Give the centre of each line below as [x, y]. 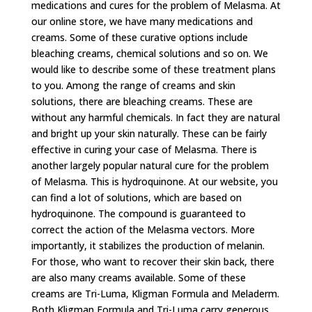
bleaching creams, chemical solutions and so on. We [149, 53]
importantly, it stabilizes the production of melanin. [148, 245]
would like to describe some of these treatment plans [153, 69]
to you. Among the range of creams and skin [133, 85]
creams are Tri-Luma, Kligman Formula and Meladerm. [155, 294]
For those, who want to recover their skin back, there [153, 262]
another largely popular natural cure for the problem [150, 165]
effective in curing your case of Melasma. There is [144, 149]
